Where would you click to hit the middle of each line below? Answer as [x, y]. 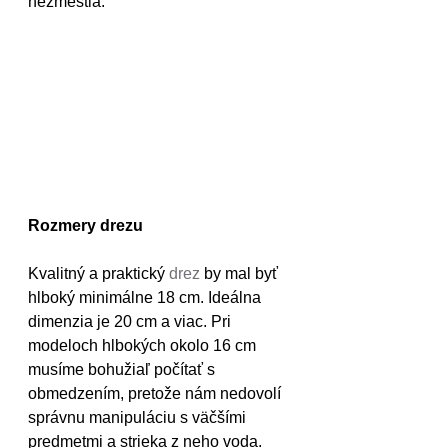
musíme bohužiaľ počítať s [123, 369]
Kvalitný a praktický [98, 273]
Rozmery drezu [85, 225]
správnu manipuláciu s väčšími [139, 417]
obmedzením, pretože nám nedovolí [156, 393]
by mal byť [241, 273]
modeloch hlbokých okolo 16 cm [144, 345]
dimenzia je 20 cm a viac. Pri [131, 321]
